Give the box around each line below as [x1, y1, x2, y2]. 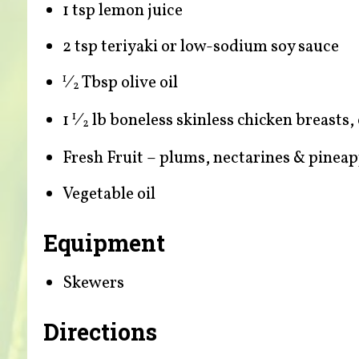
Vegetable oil [62, 183, 155, 207]
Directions [42, 316, 157, 347]
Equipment [42, 228, 165, 259]
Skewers [62, 271, 124, 295]
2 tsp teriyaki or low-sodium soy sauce [62, 35, 339, 59]
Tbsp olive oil [79, 71, 179, 95]
